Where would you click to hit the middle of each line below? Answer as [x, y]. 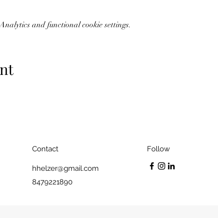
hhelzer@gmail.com [65, 168]
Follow [158, 149]
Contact [45, 149]
